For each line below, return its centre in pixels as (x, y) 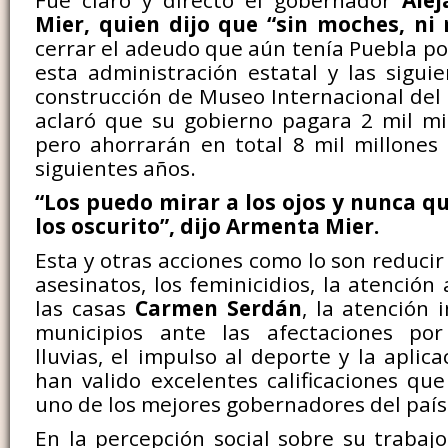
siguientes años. (115, 168)
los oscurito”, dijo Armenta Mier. (207, 226)
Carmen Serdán (218, 308)
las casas (85, 308)
